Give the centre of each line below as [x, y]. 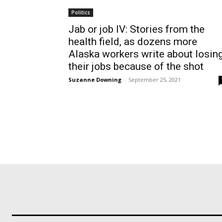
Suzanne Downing [95, 80]
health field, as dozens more [133, 42]
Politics [81, 12]
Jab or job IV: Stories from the [137, 29]
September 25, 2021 [155, 80]
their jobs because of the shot [136, 66]
